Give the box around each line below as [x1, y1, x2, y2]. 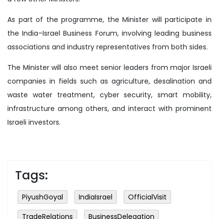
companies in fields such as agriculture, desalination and [7, 76, 212, 86]
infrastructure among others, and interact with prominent [7, 103, 212, 113]
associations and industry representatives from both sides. [7, 42, 208, 52]
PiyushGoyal [22, 192, 63, 202]
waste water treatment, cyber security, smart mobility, [7, 89, 212, 100]
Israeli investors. [7, 117, 61, 127]
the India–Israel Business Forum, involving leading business [7, 28, 212, 38]
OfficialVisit [128, 192, 167, 202]
